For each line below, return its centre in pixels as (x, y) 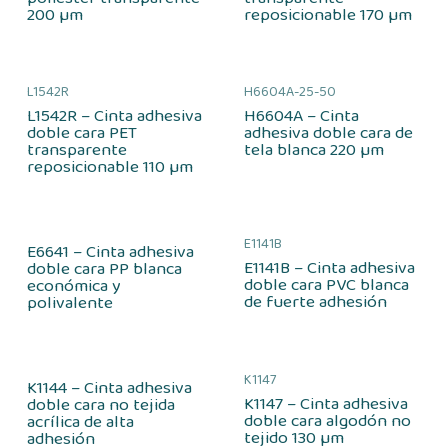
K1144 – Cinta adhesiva (109, 388)
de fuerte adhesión (315, 302)
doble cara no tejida (101, 405)
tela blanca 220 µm (313, 150)
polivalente (70, 303)
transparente (77, 150)
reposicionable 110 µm (110, 167)
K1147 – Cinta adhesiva (325, 404)
